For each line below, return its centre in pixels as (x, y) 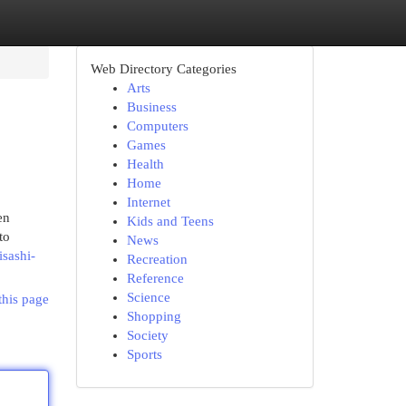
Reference (155, 278)
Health (145, 164)
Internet (148, 202)
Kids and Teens (170, 221)
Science (148, 297)
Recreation (157, 259)
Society (147, 335)
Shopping (154, 316)
